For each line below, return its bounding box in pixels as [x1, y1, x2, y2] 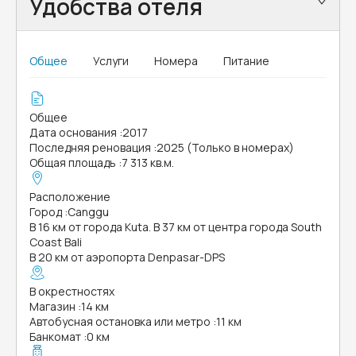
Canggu [68, 204, 109, 219]
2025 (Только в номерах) [157, 140, 294, 155]
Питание [223, 53, 269, 68]
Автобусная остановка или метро [29, 314, 211, 329]
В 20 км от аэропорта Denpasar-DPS [29, 250, 225, 265]
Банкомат [29, 329, 81, 344]
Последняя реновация [29, 140, 151, 155]
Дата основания [29, 125, 117, 140]
